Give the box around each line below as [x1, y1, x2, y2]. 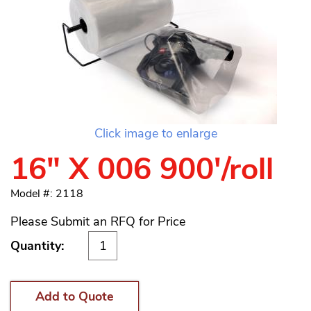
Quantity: [10, 237, 64, 254]
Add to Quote [35, 288, 114, 305]
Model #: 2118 [10, 186, 83, 201]
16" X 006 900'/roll [10, 149, 274, 190]
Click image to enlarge [94, 125, 217, 142]
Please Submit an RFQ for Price [10, 213, 185, 230]
